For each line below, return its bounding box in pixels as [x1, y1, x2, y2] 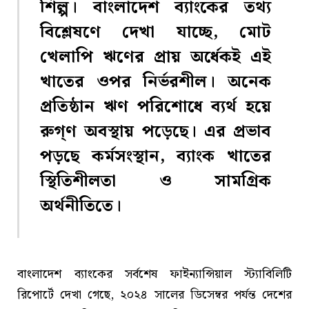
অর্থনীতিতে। [40, 192, 122, 220]
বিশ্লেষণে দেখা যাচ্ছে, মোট [40, 19, 271, 46]
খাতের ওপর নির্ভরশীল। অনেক [40, 68, 271, 96]
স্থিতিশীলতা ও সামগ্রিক [40, 168, 271, 195]
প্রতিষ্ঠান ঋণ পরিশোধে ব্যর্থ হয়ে [40, 93, 271, 121]
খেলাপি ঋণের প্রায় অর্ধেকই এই [40, 43, 271, 71]
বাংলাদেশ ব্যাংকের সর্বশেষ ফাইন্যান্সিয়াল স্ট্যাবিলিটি [17, 263, 292, 284]
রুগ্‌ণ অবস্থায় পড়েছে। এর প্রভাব [40, 118, 271, 146]
